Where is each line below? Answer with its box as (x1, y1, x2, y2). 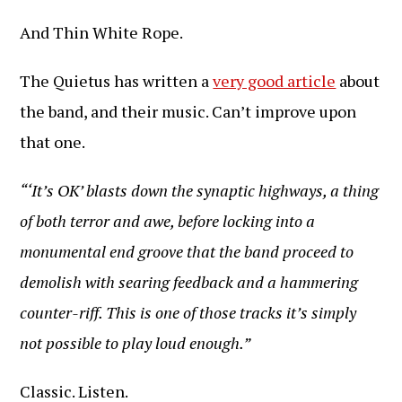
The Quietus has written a (20, 70, 214, 92)
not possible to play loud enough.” (20, 332, 251, 354)
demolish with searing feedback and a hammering (20, 271, 359, 293)
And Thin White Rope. (20, 22, 184, 43)
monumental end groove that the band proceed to (20, 240, 354, 262)
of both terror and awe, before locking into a (20, 210, 316, 232)
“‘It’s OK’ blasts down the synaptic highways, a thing (20, 179, 380, 201)
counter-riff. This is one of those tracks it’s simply (20, 301, 357, 323)
